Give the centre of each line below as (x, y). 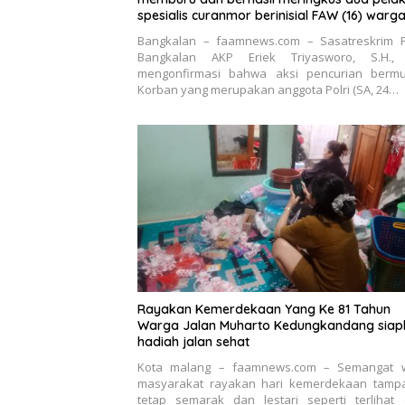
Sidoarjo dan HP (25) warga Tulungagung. (264, 31)
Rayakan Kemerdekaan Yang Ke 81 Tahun (264, 310)
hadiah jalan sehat (193, 342)
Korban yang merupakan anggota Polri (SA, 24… (268, 89)
